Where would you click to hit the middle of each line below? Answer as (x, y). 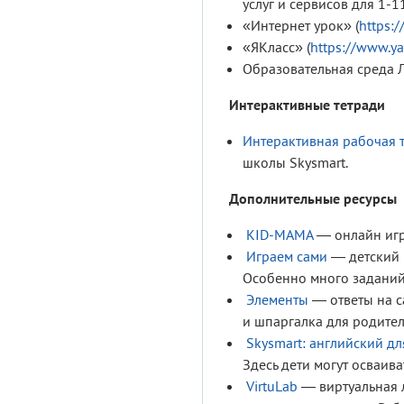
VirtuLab (272, 386)
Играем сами (287, 257)
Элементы (277, 300)
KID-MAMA (280, 235)
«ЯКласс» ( (276, 47)
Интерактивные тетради (307, 105)
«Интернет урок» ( (301, 26)
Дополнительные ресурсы (313, 199)
